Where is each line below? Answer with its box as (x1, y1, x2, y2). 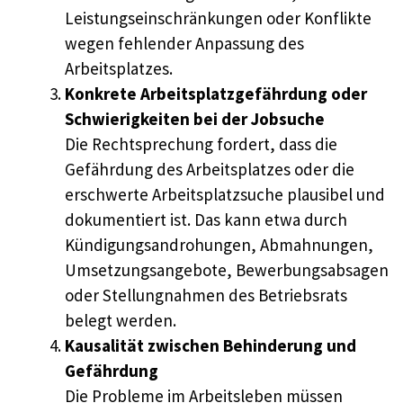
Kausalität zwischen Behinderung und (65, 335, 356, 357)
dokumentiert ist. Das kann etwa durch (65, 209, 347, 231)
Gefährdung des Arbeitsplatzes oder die (65, 158, 354, 181)
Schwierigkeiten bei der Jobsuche (65, 108, 325, 130)
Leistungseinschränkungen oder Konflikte (65, 7, 372, 30)
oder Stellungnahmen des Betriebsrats (65, 284, 347, 307)
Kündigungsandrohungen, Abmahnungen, (65, 234, 373, 256)
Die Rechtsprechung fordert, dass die (65, 133, 337, 156)
